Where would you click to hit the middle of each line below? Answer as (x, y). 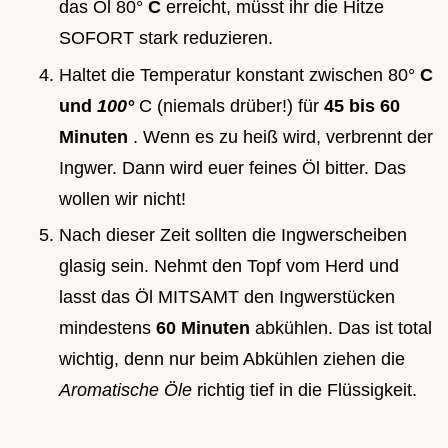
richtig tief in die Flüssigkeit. (307, 390)
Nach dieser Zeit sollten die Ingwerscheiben (233, 235)
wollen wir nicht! (122, 198)
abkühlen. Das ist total (343, 328)
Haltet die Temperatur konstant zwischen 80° (239, 74)
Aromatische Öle (128, 390)
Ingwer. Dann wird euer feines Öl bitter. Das (232, 167)
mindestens (107, 328)
